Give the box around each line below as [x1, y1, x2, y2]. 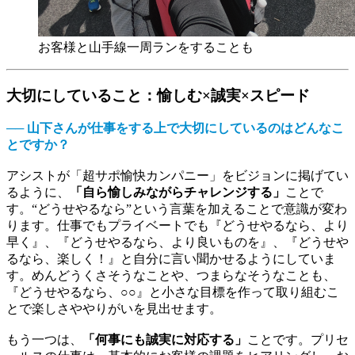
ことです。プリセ [247, 333, 349, 347]
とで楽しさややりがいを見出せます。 [6, 302, 222, 316]
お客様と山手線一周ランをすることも [38, 40, 254, 54]
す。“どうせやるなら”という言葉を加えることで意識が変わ [6, 202, 347, 216]
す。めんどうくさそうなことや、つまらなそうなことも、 [6, 269, 336, 283]
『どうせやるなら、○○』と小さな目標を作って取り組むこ [6, 285, 339, 300]
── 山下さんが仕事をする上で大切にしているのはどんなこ [6, 121, 344, 136]
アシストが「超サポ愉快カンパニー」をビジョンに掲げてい [6, 169, 349, 183]
